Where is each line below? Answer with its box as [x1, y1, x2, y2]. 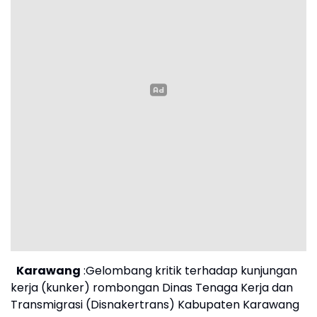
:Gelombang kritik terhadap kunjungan [83, 263, 297, 279]
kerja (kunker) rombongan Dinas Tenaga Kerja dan [11, 279, 293, 296]
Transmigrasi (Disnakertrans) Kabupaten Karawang [11, 296, 299, 313]
